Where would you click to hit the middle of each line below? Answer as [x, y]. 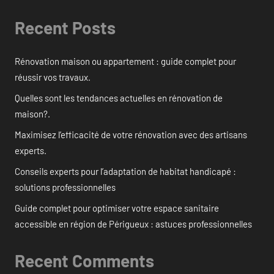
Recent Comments [84, 261]
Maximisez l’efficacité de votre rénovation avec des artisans [131, 135]
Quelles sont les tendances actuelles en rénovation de [119, 98]
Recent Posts [65, 27]
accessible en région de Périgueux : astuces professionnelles [133, 224]
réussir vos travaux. [53, 77]
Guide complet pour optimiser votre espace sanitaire [117, 208]
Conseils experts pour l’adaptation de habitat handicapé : [125, 172]
